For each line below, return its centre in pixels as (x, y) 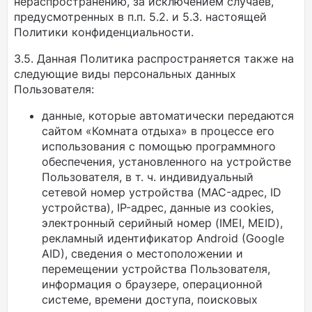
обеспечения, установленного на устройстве (166, 162)
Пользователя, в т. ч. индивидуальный (148, 177)
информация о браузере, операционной (152, 284)
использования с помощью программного (159, 146)
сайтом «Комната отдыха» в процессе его (158, 131)
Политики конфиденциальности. (104, 32)
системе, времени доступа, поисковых (150, 299)
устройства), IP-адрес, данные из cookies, (158, 208)
